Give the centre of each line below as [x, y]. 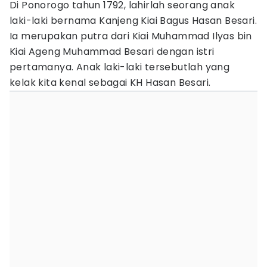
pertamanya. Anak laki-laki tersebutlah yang [120, 67]
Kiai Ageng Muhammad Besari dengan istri [112, 52]
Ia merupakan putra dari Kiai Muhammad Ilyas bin [131, 36]
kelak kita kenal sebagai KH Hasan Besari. [110, 83]
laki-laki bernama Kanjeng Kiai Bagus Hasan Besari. [133, 21]
